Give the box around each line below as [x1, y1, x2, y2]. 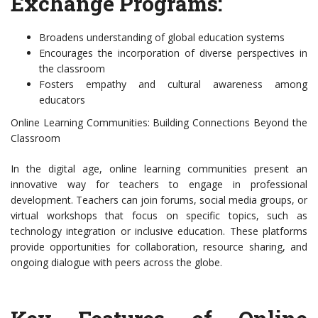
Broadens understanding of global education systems [39, 31, 285, 45]
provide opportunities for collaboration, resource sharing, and [11, 240, 307, 254]
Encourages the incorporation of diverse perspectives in [39, 46, 307, 60]
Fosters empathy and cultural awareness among [39, 77, 307, 92]
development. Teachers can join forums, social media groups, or [11, 193, 307, 207]
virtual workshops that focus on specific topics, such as [11, 209, 307, 223]
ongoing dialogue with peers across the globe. [11, 256, 222, 270]
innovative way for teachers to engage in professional [11, 177, 307, 192]
